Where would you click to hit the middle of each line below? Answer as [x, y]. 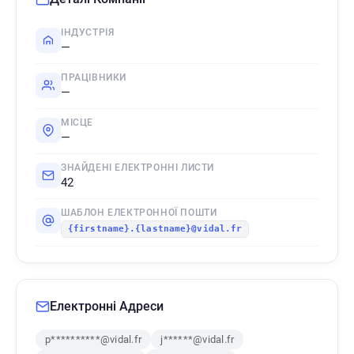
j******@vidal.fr [198, 339]
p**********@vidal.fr [94, 339]
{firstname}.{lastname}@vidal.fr [155, 229]
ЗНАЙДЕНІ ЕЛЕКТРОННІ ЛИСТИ [137, 168]
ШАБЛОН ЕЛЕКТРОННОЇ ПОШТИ [139, 213]
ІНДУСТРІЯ [88, 32]
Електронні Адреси [107, 306]
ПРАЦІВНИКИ [94, 77]
